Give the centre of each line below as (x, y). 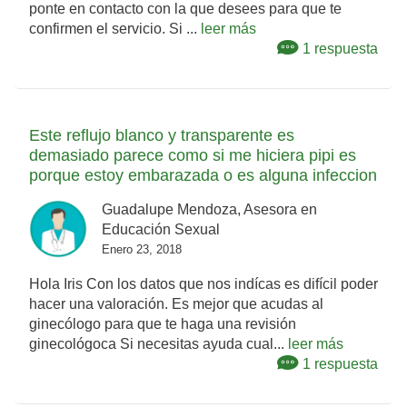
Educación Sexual (161, 230)
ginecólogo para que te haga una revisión (163, 324)
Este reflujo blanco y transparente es (162, 136)
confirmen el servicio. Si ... (115, 29)
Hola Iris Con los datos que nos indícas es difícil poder (203, 284)
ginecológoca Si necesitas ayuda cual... (159, 344)
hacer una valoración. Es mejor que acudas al (176, 304)
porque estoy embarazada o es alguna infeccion (203, 176)
